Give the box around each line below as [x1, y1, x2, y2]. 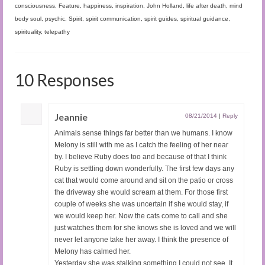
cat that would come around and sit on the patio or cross [54, 176, 233, 185]
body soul [15, 15, 41, 22]
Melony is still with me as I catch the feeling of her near [54, 141, 228, 150]
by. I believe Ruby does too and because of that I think [54, 153, 227, 161]
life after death [186, 2, 226, 9]
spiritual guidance [180, 15, 228, 22]
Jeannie [54, 111, 88, 123]
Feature [59, 2, 80, 9]
